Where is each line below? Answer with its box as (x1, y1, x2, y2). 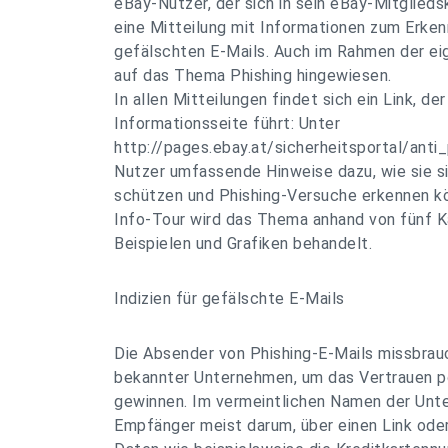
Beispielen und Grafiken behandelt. (114, 234, 372, 253)
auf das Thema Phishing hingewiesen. (114, 66, 392, 85)
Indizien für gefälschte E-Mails (114, 289, 345, 308)
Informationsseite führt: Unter (114, 114, 340, 133)
